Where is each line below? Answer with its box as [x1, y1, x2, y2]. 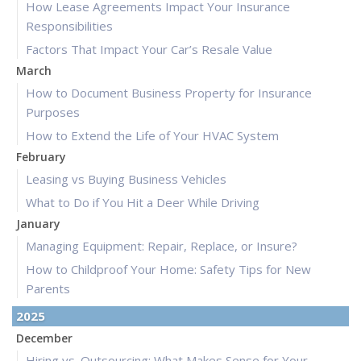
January [16, 216, 60, 232]
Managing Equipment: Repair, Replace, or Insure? [26, 238, 297, 255]
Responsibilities [26, 18, 113, 35]
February [16, 149, 66, 165]
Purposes [26, 104, 80, 121]
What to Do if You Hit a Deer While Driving [26, 194, 259, 211]
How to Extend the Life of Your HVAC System [26, 127, 279, 144]
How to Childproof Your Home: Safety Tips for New [26, 261, 311, 278]
